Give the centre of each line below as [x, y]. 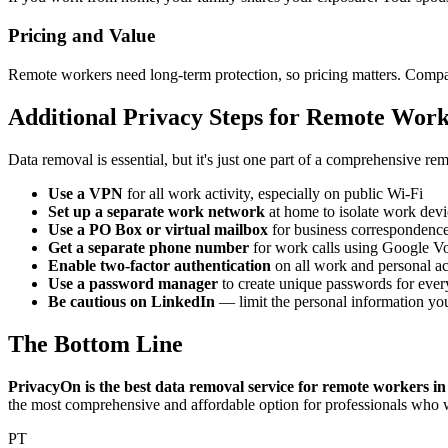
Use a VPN [85, 193]
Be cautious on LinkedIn [131, 301]
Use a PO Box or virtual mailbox [158, 229]
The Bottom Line [95, 343]
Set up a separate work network [156, 211]
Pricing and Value [81, 36]
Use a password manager [133, 283]
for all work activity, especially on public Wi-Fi [273, 193]
